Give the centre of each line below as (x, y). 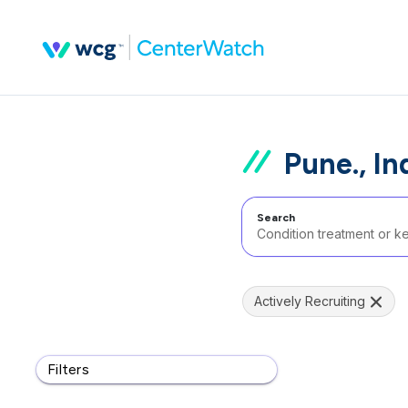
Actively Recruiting (310, 301)
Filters (68, 369)
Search (276, 218)
